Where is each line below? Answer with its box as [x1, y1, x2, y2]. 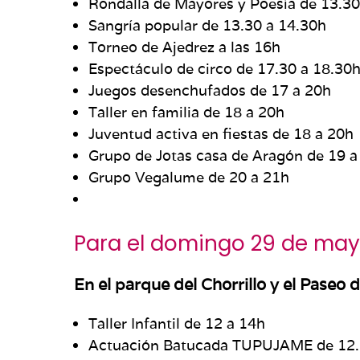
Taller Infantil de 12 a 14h [88, 313, 265, 333]
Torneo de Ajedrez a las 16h [88, 37, 280, 56]
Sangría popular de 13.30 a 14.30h [88, 15, 326, 35]
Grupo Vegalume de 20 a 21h [88, 167, 289, 186]
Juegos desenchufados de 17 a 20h [88, 80, 331, 100]
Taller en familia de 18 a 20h [88, 102, 284, 121]
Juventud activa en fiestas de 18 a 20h [88, 124, 354, 143]
